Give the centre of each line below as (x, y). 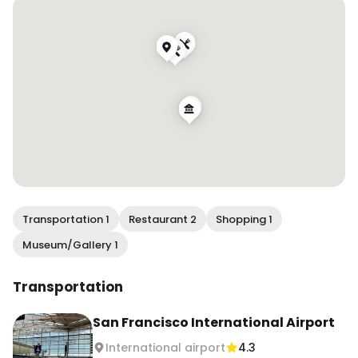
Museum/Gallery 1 (70, 245)
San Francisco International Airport (214, 322)
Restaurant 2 (163, 219)
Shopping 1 (244, 219)
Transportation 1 (66, 219)
